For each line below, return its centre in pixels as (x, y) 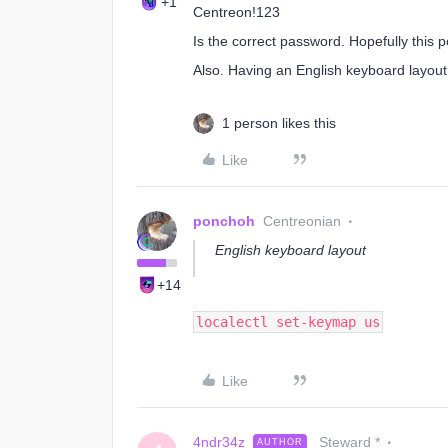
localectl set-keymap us (288, 322)
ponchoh (224, 221)
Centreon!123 (236, 12)
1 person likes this (279, 123)
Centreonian (302, 221)
